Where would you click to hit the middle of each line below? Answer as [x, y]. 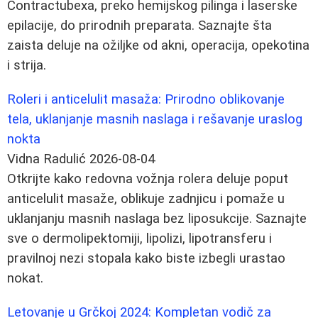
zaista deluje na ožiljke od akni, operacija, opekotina [158, 45]
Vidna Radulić [46, 159]
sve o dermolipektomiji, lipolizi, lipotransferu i [139, 238]
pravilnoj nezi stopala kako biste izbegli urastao [146, 258]
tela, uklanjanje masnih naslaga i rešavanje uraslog [155, 119]
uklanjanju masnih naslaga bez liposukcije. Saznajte [157, 218]
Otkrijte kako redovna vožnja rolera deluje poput [148, 179]
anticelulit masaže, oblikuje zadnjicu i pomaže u [146, 198]
